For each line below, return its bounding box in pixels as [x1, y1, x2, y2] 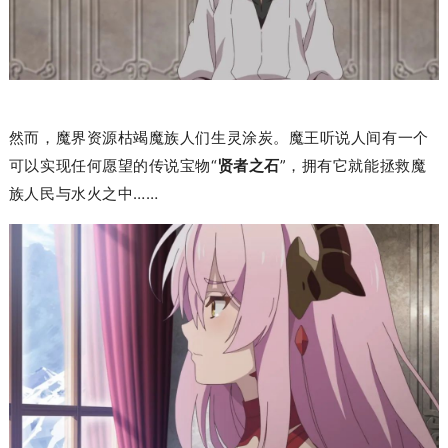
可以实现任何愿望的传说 [8, 155, 180, 175]
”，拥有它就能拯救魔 [279, 155, 427, 175]
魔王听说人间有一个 [288, 127, 429, 147]
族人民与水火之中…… [8, 183, 159, 203]
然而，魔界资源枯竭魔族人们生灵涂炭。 [8, 127, 289, 147]
